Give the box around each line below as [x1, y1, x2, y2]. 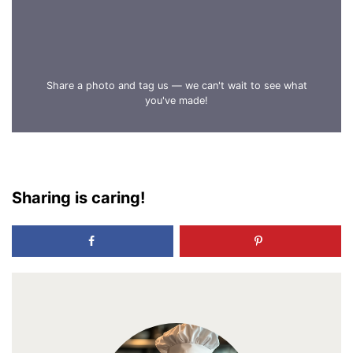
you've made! [145, 95, 208, 107]
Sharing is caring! [12, 188, 146, 207]
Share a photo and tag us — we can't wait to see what [46, 80, 307, 92]
